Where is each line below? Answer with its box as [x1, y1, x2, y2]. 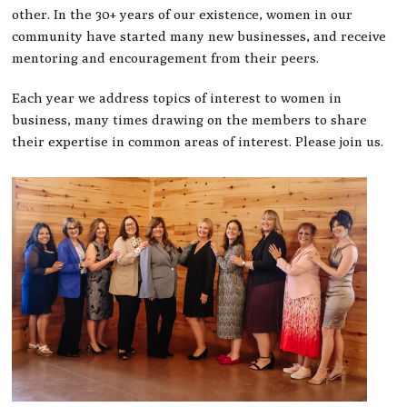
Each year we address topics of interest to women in [12, 89, 342, 105]
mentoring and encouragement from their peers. [12, 49, 320, 65]
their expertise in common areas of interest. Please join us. [12, 133, 384, 149]
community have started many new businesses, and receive [12, 27, 387, 44]
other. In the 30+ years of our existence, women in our [12, 5, 353, 22]
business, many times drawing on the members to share [12, 111, 368, 127]
